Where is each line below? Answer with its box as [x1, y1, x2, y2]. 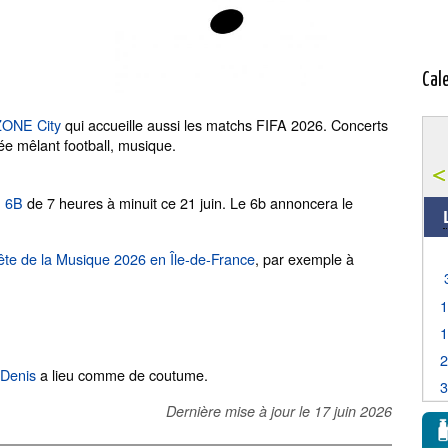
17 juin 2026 [314, 401, 392, 421]
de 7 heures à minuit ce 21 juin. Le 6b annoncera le [23, 192, 353, 213]
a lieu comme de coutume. [36, 364, 208, 385]
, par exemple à [255, 248, 354, 269]
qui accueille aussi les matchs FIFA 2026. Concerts [61, 114, 388, 135]
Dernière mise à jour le [166, 401, 314, 421]
